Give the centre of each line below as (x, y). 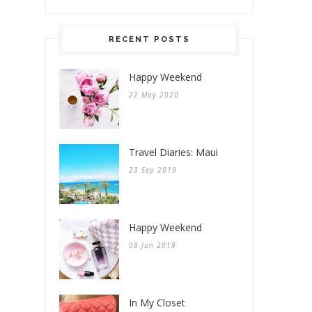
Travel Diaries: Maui (173, 152)
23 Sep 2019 (153, 170)
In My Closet (157, 302)
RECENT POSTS (149, 39)
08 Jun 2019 (153, 245)
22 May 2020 (154, 94)
